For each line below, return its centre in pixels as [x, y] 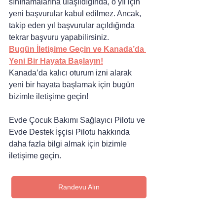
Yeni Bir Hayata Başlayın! [56, 61]
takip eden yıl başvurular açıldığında [73, 25]
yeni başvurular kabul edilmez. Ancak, [76, 13]
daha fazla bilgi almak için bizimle [69, 144]
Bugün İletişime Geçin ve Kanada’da [77, 49]
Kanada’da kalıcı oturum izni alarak [71, 73]
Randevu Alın [79, 187]
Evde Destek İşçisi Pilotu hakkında [70, 132]
